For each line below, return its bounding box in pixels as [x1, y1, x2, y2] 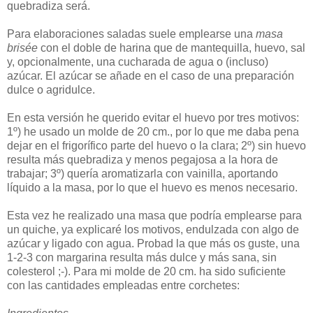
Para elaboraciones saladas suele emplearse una [7, 27, 256, 40]
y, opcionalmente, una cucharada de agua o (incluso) [7, 55, 268, 68]
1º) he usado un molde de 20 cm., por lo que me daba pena [7, 125, 299, 138]
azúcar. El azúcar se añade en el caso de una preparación [7, 69, 294, 82]
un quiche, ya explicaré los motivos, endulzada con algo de [7, 223, 299, 235]
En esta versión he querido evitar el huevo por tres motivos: [7, 111, 299, 124]
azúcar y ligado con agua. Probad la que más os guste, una [7, 237, 300, 249]
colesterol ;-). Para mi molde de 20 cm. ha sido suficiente [7, 265, 286, 277]
